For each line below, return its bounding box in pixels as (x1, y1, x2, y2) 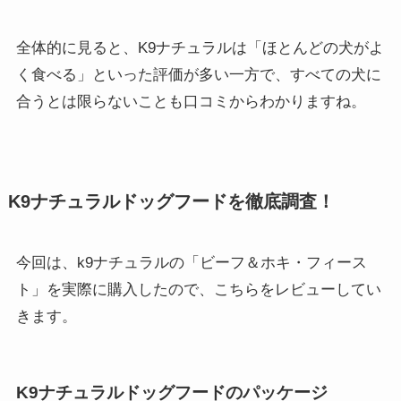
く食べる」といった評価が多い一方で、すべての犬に (15, 65, 381, 83)
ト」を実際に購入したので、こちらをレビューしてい (15, 281, 381, 299)
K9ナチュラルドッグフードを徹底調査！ (7, 191, 335, 211)
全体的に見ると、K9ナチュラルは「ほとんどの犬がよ (15, 38, 384, 56)
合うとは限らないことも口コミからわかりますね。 (15, 92, 366, 110)
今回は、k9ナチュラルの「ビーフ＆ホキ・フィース (15, 254, 367, 272)
